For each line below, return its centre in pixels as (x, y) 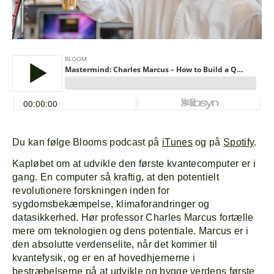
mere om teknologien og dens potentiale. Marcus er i (131, 231)
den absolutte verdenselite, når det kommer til (115, 245)
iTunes (177, 143)
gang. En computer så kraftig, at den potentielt (116, 177)
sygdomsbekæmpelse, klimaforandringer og (111, 204)
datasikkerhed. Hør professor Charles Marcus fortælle (133, 218)
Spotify (239, 143)
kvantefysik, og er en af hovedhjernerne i (104, 258)
